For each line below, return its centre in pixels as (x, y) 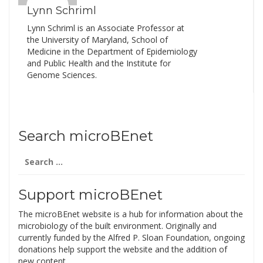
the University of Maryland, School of (97, 40)
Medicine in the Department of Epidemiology (112, 52)
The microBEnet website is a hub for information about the (131, 214)
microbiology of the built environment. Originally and (117, 226)
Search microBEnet (86, 136)
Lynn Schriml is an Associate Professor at (106, 28)
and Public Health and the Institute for (99, 63)
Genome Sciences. (62, 75)
